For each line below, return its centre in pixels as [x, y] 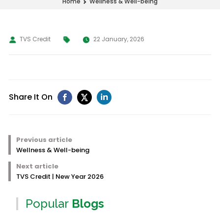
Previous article [44, 140]
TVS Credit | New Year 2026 [60, 177]
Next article [37, 166]
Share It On [30, 97]
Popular [47, 204]
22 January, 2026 [119, 39]
